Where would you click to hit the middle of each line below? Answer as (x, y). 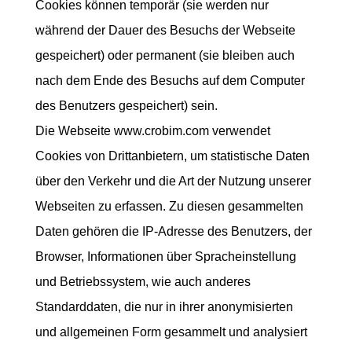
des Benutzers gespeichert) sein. (126, 106)
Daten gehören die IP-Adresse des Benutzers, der (173, 231)
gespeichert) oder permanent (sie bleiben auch (165, 55)
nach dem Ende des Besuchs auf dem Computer (170, 81)
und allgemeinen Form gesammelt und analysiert (171, 332)
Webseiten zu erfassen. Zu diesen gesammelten (169, 206)
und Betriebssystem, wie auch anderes (143, 282)
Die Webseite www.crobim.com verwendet (152, 131)
